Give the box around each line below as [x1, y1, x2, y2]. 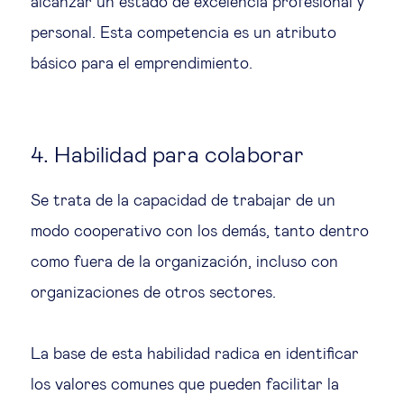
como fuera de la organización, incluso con [31, 253, 338, 271]
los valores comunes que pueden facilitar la [31, 376, 339, 393]
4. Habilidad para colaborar [31, 143, 305, 167]
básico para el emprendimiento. [31, 55, 252, 72]
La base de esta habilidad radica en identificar [31, 345, 359, 363]
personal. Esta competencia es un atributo [31, 24, 336, 41]
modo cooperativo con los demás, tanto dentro [31, 223, 369, 240]
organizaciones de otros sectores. [31, 284, 276, 301]
